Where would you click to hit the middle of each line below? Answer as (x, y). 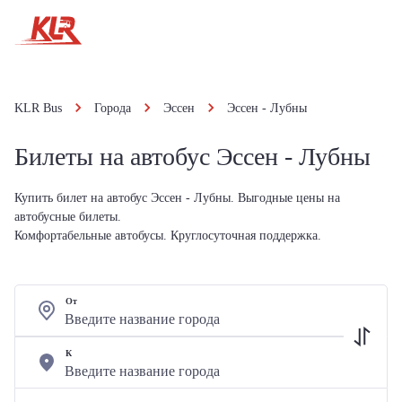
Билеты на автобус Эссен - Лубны (192, 157)
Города (113, 108)
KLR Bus (38, 108)
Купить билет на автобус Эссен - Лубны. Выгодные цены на (177, 198)
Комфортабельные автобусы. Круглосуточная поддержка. (168, 236)
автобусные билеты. (68, 217)
